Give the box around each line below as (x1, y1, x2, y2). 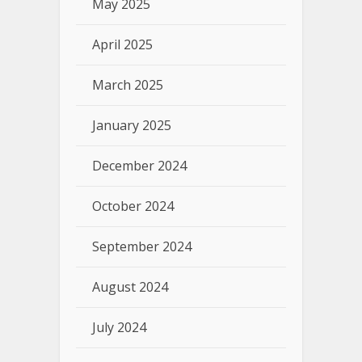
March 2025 (92, 76, 163, 95)
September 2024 (92, 238, 192, 256)
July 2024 (92, 318, 146, 337)
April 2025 (92, 36, 153, 54)
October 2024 (92, 197, 174, 216)
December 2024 (92, 157, 187, 175)
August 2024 (92, 278, 168, 297)
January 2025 (92, 116, 171, 135)
